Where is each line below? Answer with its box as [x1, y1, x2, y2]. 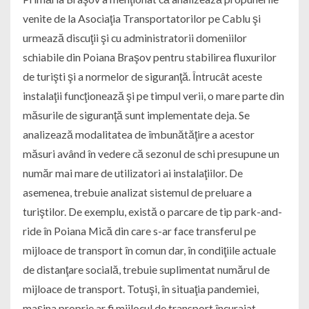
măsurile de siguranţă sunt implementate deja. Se [22, 108, 250, 122]
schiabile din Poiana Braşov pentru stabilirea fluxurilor [22, 50, 277, 64]
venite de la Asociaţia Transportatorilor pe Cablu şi [22, 12, 261, 26]
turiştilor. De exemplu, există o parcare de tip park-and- [22, 205, 282, 219]
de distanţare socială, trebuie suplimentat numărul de [22, 263, 270, 277]
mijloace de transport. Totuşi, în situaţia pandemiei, [22, 282, 259, 296]
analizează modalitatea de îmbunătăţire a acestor [22, 128, 255, 141]
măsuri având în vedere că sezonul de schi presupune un [22, 147, 279, 161]
